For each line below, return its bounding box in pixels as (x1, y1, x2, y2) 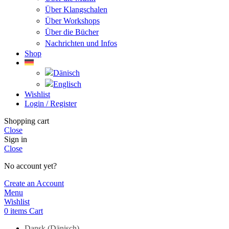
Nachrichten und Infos (45, 39, 117, 48)
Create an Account (4, 179, 64, 188)
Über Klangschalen (45, 5, 107, 14)
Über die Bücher (45, 28, 99, 37)
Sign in (4, 135, 27, 144)
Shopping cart (4, 117, 49, 126)
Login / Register (25, 99, 77, 108)
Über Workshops (45, 16, 100, 26)
